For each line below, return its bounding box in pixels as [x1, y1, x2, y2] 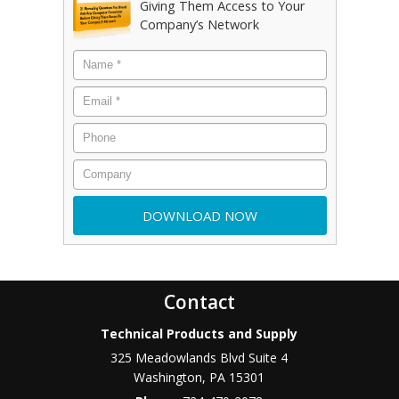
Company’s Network [139, 16, 259, 33]
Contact [163, 289, 235, 314]
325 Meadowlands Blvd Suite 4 [110, 348, 289, 366]
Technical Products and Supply [101, 324, 298, 342]
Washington [134, 368, 203, 386]
